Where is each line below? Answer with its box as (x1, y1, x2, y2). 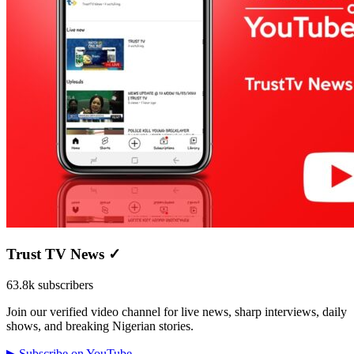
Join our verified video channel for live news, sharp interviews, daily (6, 304, 347, 318)
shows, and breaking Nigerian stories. (6, 318, 194, 333)
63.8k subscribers (6, 277, 93, 292)
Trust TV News (6, 246, 108, 263)
